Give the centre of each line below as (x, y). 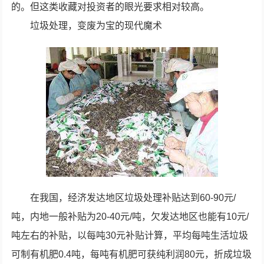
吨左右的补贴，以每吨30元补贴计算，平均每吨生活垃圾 (130, 235)
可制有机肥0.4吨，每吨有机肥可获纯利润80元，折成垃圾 (132, 254)
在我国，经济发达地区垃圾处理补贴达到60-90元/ (133, 198)
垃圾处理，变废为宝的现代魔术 (96, 26)
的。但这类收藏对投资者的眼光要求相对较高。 (110, 7)
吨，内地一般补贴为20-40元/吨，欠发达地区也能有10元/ (130, 217)
